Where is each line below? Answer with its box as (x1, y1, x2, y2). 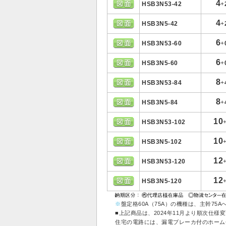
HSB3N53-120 (142, 158, 186, 165)
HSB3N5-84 (142, 99, 178, 106)
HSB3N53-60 (142, 40, 182, 47)
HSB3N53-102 (142, 119, 186, 126)
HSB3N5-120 (142, 178, 182, 185)
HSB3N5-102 (142, 138, 182, 145)
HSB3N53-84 (142, 79, 182, 86)
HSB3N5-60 (142, 60, 178, 67)
